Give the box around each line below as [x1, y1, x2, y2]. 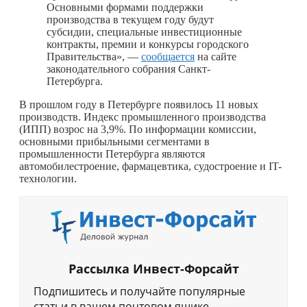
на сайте [195, 50, 236, 62]
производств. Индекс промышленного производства [19, 110, 266, 123]
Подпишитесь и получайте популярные [34, 284, 245, 299]
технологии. [19, 172, 77, 184]
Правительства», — [47, 50, 141, 62]
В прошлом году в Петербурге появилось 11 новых [19, 98, 258, 110]
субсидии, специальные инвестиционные [47, 25, 242, 38]
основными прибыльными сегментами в [19, 135, 210, 147]
